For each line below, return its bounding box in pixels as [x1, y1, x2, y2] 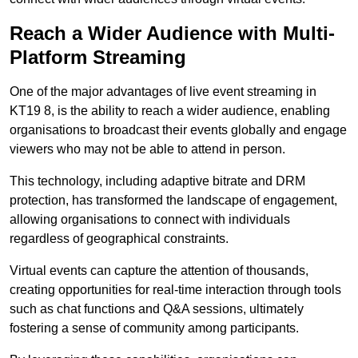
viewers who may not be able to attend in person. [10, 142, 285, 157]
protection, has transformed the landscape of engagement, [10, 193, 337, 208]
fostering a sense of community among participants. [10, 321, 299, 336]
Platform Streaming [10, 46, 186, 69]
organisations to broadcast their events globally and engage [10, 123, 347, 137]
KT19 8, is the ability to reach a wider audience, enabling [10, 104, 330, 118]
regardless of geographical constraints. [10, 232, 229, 246]
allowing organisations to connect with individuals [10, 213, 290, 227]
